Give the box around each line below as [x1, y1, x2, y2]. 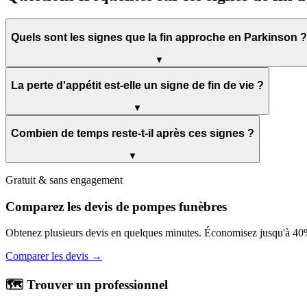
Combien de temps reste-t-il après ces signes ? [11, 127, 254, 140]
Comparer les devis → [5, 250, 102, 262]
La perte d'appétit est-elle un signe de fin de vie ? [11, 79, 264, 92]
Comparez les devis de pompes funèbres [5, 199, 227, 214]
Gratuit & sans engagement [5, 173, 123, 186]
